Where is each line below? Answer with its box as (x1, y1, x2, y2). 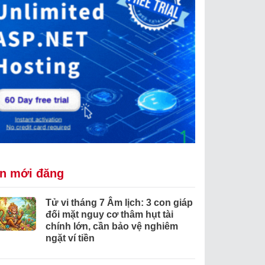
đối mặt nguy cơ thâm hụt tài (45, 209, 173, 220)
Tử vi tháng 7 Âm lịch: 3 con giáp (45, 198, 193, 208)
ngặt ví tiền (45, 233, 95, 244)
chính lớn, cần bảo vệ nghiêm (45, 221, 178, 232)
